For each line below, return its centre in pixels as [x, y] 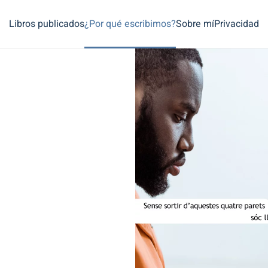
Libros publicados [47, 24]
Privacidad [237, 24]
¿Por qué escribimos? [130, 24]
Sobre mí [195, 24]
